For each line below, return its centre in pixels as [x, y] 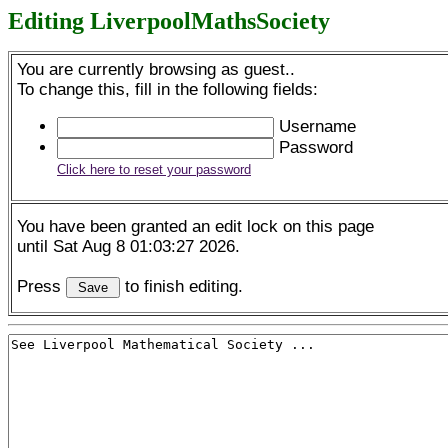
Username [315, 126]
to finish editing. [181, 287]
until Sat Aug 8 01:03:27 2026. [128, 247]
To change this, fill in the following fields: [167, 90]
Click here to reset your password [154, 169]
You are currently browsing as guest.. [156, 70]
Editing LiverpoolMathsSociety [169, 21]
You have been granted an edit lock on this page [195, 227]
